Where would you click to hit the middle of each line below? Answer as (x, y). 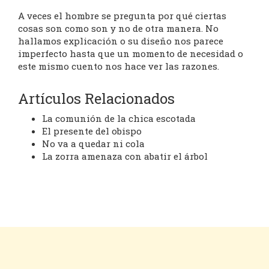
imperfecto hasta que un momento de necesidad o (131, 54)
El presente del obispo (92, 131)
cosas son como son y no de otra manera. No (118, 29)
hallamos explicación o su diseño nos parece (121, 41)
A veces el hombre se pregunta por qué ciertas (122, 16)
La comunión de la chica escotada (119, 119)
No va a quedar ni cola (93, 144)
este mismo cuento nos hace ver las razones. (119, 66)
